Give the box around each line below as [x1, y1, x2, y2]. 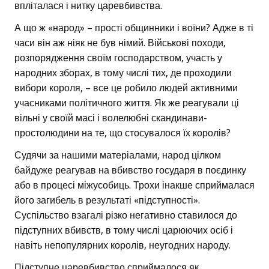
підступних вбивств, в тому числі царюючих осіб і [14, 225, 233, 237]
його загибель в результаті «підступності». [14, 195, 200, 207]
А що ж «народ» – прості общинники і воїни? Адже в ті [14, 22, 253, 34]
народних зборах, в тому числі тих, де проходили [14, 67, 232, 79]
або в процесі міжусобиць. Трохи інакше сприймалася [14, 180, 255, 192]
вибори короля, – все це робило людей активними [14, 82, 238, 94]
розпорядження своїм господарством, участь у [14, 52, 222, 64]
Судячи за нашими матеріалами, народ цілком [14, 150, 221, 162]
